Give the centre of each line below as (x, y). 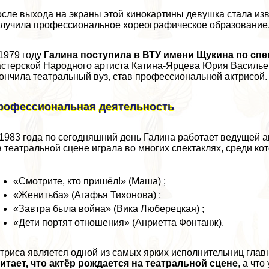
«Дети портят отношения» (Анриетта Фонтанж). (119, 222)
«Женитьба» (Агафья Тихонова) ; (87, 195)
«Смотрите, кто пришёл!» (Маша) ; (90, 181)
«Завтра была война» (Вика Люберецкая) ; (109, 208)
